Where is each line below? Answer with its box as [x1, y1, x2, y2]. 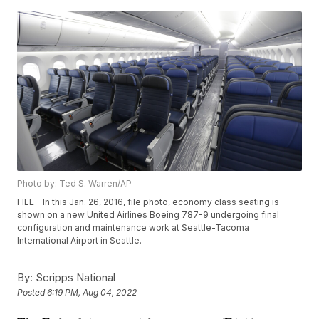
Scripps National [33, 271, 116, 285]
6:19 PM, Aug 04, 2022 [47, 287, 137, 298]
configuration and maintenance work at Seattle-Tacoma [17, 222, 250, 234]
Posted [17, 287, 48, 298]
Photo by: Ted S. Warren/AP [17, 178, 132, 189]
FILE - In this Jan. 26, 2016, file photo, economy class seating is [17, 197, 280, 208]
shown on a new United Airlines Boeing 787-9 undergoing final [17, 209, 280, 221]
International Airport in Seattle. [17, 235, 142, 246]
